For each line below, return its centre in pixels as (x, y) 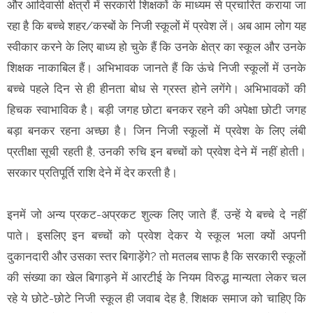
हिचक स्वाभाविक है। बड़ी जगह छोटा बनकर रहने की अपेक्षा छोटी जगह (156, 110)
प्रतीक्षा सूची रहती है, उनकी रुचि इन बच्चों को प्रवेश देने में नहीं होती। (156, 152)
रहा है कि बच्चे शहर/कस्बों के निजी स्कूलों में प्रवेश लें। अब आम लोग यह (156, 26)
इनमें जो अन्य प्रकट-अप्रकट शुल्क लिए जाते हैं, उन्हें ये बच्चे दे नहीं (156, 215)
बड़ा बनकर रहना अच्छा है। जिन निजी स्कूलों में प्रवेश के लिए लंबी (156, 131)
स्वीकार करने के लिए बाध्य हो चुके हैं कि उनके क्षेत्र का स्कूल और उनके (156, 47)
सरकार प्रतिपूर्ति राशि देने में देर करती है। (94, 173)
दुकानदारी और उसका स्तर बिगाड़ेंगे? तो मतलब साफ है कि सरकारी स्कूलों (156, 257)
